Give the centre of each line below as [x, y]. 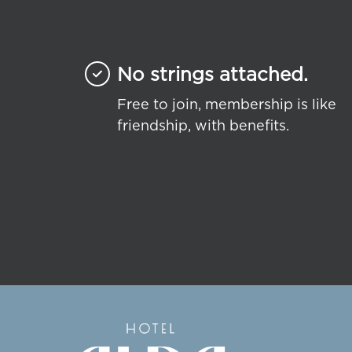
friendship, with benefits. [203, 125]
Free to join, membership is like [227, 103]
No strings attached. [213, 73]
